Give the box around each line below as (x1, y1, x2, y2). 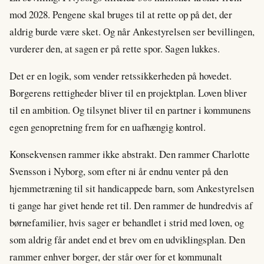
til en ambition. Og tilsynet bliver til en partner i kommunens (9, 103, 251, 117)
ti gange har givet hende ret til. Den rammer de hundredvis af (9, 199, 253, 213)
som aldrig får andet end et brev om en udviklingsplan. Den (9, 233, 245, 247)
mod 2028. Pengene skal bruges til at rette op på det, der (9, 8, 232, 22)
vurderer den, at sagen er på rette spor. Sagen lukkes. (9, 42, 220, 56)
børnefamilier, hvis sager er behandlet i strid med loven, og (9, 216, 244, 230)
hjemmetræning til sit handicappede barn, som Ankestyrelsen (9, 181, 254, 196)
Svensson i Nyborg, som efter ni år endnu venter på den (9, 164, 228, 179)
